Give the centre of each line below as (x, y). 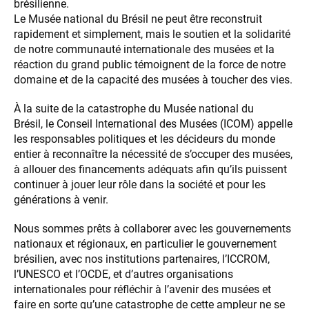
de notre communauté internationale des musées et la (144, 50)
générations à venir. (61, 200)
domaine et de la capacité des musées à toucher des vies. (153, 80)
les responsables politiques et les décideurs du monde (144, 139)
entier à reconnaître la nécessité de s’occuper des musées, (153, 154)
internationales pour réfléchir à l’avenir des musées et (142, 290)
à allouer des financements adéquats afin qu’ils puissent (150, 170)
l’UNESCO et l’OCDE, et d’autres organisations (123, 275)
